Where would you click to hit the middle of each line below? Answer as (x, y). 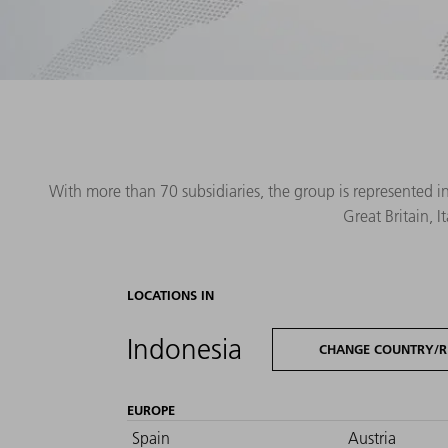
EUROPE (151, 410)
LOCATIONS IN (170, 294)
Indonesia (184, 349)
